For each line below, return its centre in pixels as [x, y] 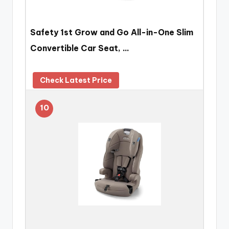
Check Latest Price [76, 81]
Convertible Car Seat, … [80, 48]
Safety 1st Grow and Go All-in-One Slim [112, 32]
